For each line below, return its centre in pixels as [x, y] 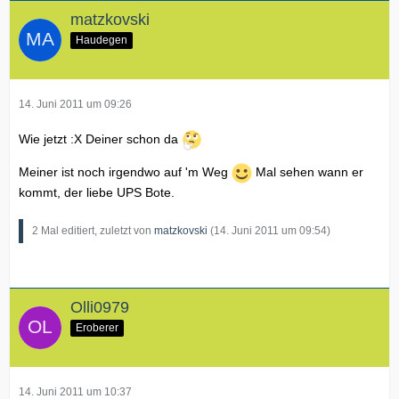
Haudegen [102, 41]
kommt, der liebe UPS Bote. [97, 193]
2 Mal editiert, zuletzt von [93, 231]
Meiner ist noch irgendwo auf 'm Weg [125, 172]
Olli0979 [100, 308]
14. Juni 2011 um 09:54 [270, 231]
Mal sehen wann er [308, 172]
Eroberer [97, 327]
